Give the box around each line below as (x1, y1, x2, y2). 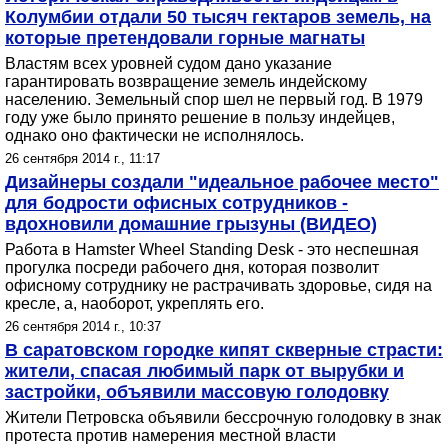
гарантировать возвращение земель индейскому (5, 73, 367, 90)
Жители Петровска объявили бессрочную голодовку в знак (5, 409, 441, 426)
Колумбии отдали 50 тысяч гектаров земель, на (5, 7, 431, 27)
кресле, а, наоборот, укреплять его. (5, 295, 264, 312)
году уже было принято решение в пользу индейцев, (5, 109, 395, 126)
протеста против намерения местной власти (5, 427, 336, 444)
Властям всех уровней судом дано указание (5, 55, 332, 72)
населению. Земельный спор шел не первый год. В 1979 (5, 91, 423, 108)
